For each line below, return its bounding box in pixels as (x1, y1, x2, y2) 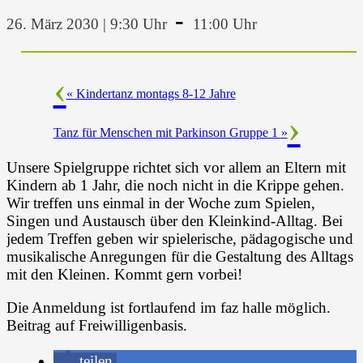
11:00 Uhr (192, 15, 257, 32)
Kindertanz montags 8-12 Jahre (72, 86, 236, 100)
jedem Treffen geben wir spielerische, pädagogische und (6, 229, 353, 247)
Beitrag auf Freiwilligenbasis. (6, 317, 187, 335)
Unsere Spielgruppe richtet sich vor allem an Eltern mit (6, 158, 346, 176)
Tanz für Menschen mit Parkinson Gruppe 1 (53, 125, 281, 139)
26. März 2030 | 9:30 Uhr (6, 15, 167, 32)
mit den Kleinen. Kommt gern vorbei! (6, 265, 242, 283)
